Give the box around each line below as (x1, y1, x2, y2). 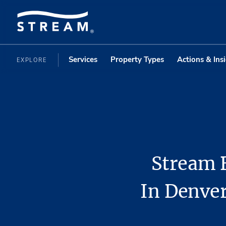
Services (68, 54, 97, 65)
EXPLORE (17, 56, 49, 64)
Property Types (110, 54, 164, 65)
